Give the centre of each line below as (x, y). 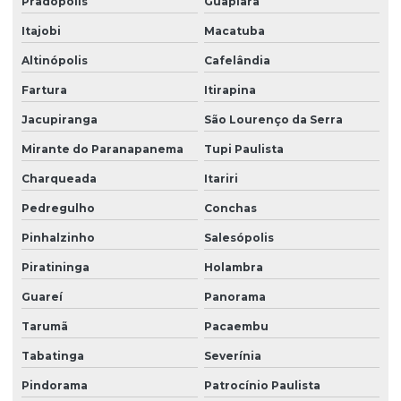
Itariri (221, 179)
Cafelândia (237, 61)
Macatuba (234, 31)
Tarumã (45, 327)
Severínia (232, 356)
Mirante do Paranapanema (102, 149)
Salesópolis (239, 238)
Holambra (233, 268)
